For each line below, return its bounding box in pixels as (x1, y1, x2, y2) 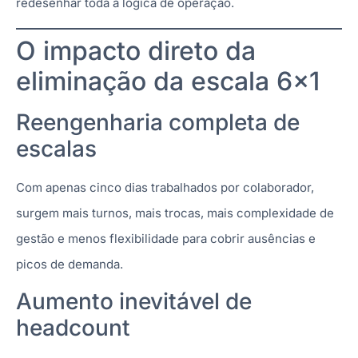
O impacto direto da (16, 34, 256, 66)
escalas (16, 134, 97, 162)
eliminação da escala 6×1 (16, 65, 320, 97)
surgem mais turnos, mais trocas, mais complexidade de (16, 205, 334, 221)
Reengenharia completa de (16, 108, 300, 136)
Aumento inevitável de (16, 288, 252, 316)
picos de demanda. (16, 256, 123, 272)
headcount (16, 314, 130, 342)
